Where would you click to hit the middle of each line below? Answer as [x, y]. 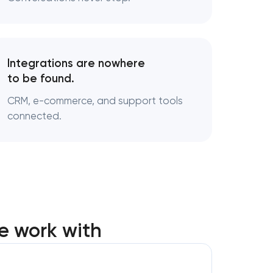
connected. [34, 116]
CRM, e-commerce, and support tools [95, 101]
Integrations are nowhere [76, 63]
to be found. [41, 78]
